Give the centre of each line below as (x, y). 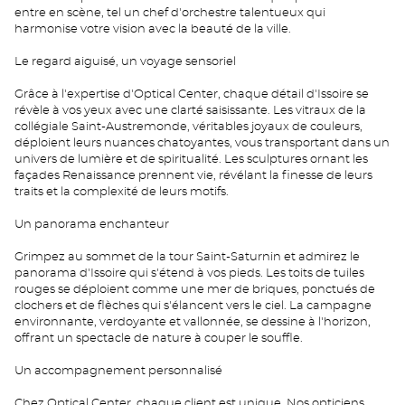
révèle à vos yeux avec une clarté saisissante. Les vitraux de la (190, 111)
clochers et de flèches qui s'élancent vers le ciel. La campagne (193, 306)
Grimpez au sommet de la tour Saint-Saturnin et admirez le (187, 257)
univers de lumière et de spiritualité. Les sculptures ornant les (191, 160)
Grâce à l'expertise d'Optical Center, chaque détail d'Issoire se (192, 94)
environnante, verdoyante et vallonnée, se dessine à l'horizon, (193, 322)
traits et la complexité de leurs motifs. (122, 192)
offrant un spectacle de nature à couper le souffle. (159, 339)
